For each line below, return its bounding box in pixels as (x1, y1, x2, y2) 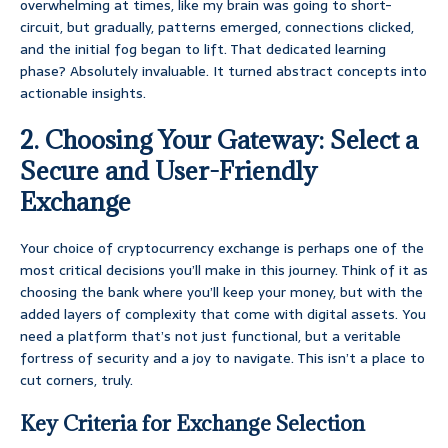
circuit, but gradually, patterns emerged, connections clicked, (20, 16, 414, 39)
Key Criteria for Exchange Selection (20, 410, 365, 438)
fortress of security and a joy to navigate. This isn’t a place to (20, 347, 425, 370)
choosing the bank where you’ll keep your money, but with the (20, 281, 423, 304)
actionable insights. (20, 82, 146, 105)
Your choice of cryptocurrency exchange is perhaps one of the (20, 237, 424, 260)
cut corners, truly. (20, 369, 133, 392)
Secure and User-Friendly (20, 154, 317, 188)
